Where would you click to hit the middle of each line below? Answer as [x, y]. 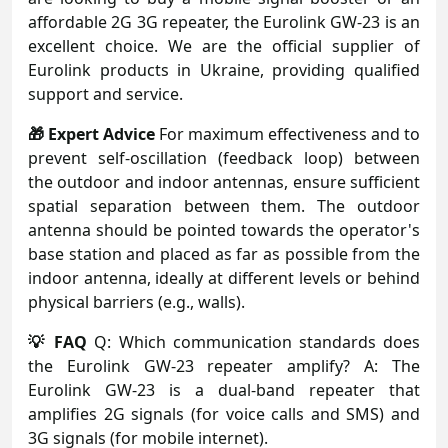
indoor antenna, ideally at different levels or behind [224, 277]
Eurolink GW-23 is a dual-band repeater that [224, 389]
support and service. [105, 93]
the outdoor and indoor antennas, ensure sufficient [224, 181]
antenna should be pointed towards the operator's [224, 229]
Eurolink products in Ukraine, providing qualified [224, 69]
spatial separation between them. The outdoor [224, 205]
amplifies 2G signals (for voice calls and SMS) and [224, 413]
